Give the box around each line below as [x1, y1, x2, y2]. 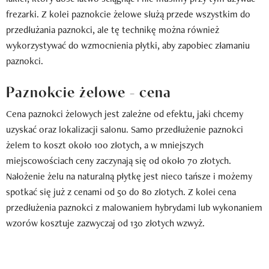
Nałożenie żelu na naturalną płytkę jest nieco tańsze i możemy [6, 169, 252, 183]
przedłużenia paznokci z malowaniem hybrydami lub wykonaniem [6, 201, 262, 214]
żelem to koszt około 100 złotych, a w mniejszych [6, 138, 204, 151]
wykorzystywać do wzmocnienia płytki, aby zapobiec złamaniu [6, 38, 250, 52]
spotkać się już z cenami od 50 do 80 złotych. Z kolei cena [6, 185, 236, 198]
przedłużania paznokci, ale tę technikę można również [6, 23, 219, 36]
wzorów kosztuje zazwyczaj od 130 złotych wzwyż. [6, 216, 205, 229]
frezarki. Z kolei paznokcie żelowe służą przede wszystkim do [6, 7, 250, 20]
